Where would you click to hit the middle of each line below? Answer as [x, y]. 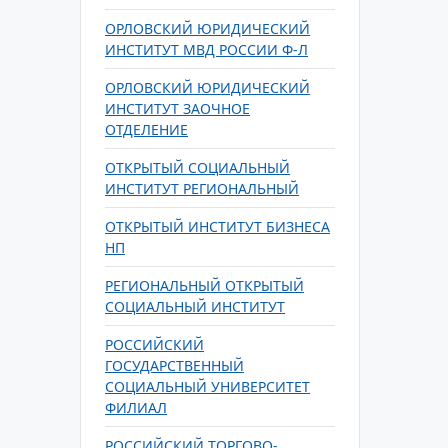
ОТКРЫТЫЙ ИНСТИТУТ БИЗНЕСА [217, 226]
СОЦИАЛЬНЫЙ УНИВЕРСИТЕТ [207, 386]
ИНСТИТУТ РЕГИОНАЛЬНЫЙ [202, 188]
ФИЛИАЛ [136, 407]
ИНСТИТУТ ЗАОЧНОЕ [177, 108]
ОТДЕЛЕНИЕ [146, 129]
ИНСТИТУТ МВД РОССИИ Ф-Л [206, 49]
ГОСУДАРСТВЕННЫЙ [174, 365]
